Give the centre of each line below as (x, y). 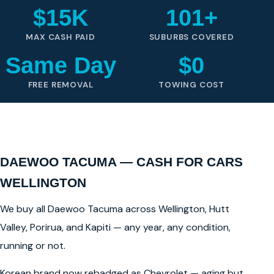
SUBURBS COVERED (191, 37)
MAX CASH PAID (61, 37)
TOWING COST (192, 84)
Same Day (61, 65)
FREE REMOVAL (61, 84)
